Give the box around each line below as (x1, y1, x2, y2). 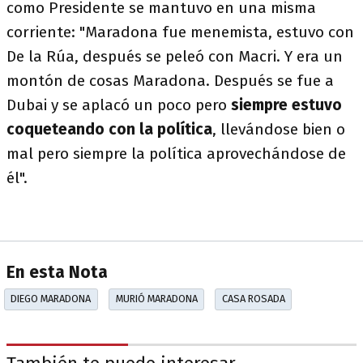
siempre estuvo (231, 96, 342, 114)
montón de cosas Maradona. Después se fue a (6, 71, 334, 90)
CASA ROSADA (221, 293, 285, 305)
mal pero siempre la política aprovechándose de (6, 144, 346, 163)
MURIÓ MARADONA (115, 293, 198, 305)
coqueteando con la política (6, 120, 212, 139)
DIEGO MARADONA (11, 293, 92, 305)
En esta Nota (6, 263, 108, 284)
